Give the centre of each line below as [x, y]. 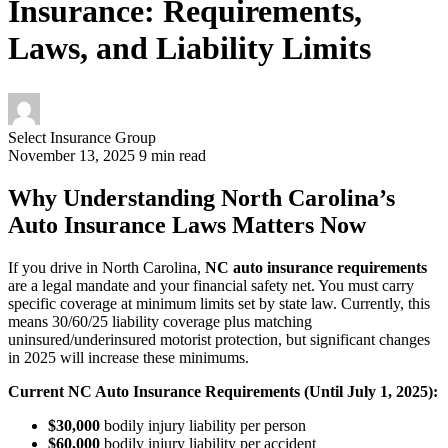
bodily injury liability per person [203, 425]
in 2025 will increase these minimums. [128, 357]
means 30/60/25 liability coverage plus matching [160, 321]
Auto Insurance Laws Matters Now [187, 225]
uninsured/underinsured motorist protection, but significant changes [219, 339]
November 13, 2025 [73, 156]
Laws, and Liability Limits [189, 47]
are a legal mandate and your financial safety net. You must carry [211, 285]
